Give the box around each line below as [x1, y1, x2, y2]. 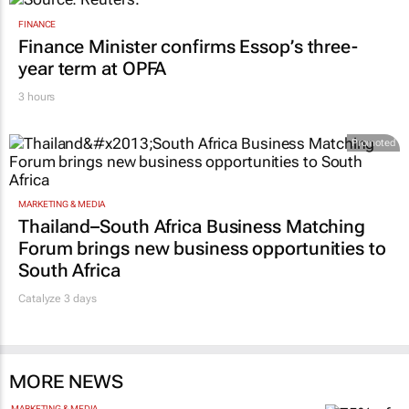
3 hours [18, 89, 56, 103]
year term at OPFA [18, 57, 167, 79]
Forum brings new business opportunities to [18, 237, 386, 260]
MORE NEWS [9, 371, 123, 393]
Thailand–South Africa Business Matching [18, 215, 366, 238]
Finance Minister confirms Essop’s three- [18, 35, 358, 58]
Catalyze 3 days [18, 292, 97, 306]
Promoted [351, 136, 395, 149]
